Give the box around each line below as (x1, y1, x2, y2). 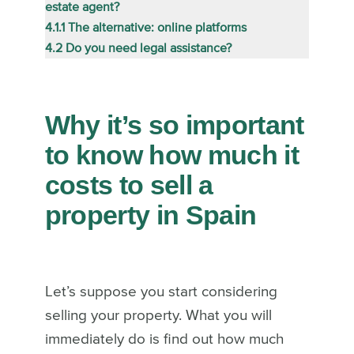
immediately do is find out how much (44, 331, 284, 347)
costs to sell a (44, 169, 213, 200)
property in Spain (44, 199, 263, 230)
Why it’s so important (44, 109, 304, 140)
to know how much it (44, 139, 299, 170)
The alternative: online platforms (67, 21, 247, 34)
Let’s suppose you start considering (44, 284, 277, 299)
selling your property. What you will (44, 307, 272, 323)
